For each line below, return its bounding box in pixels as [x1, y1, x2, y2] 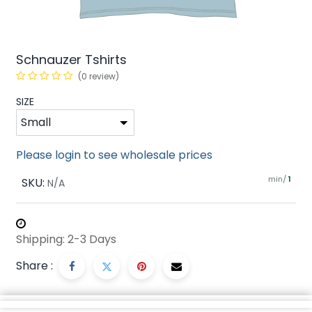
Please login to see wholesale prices [16, 147, 212, 163]
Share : [16, 258, 53, 274]
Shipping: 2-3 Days [16, 231, 116, 247]
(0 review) [78, 70, 119, 82]
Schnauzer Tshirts [16, 51, 127, 68]
